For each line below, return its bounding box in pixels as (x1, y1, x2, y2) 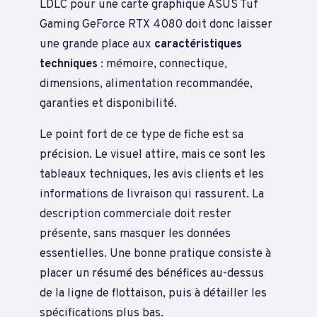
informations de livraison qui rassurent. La (40, 187, 264, 202)
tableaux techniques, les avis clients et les (40, 167, 264, 183)
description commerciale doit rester (40, 207, 231, 222)
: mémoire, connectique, (98, 56, 227, 71)
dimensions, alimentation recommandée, (40, 76, 253, 91)
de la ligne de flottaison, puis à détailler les (40, 286, 267, 301)
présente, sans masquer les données (40, 226, 231, 242)
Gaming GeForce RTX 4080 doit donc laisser (40, 16, 272, 32)
